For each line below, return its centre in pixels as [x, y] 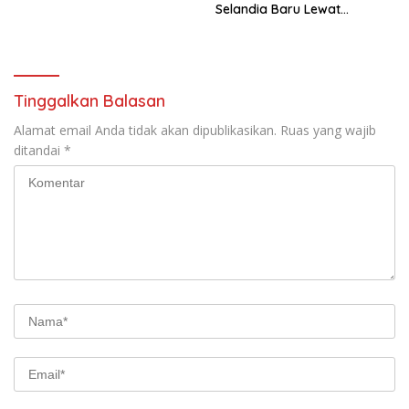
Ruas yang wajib [328, 130]
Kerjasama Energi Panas [291, 25]
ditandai [39, 150]
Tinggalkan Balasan [89, 100]
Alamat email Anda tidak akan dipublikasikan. [145, 130]
